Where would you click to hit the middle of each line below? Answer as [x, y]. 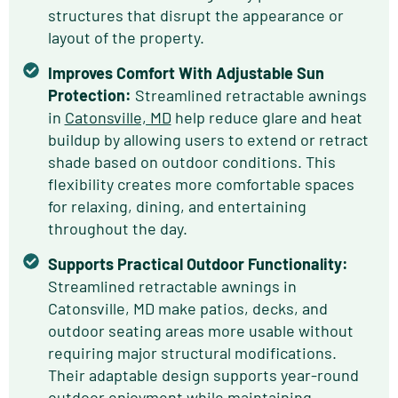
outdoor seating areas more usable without [200, 331]
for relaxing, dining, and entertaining [177, 207]
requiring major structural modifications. [192, 353]
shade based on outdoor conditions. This [191, 162]
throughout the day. [117, 229]
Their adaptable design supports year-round [203, 375]
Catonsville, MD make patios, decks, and [187, 309]
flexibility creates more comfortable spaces [201, 184]
